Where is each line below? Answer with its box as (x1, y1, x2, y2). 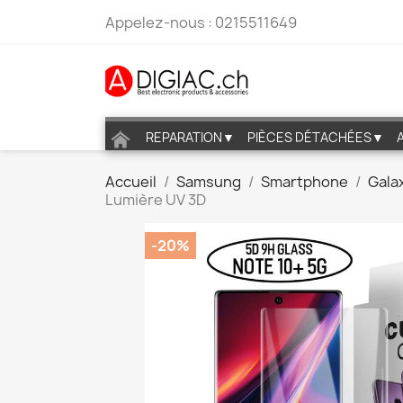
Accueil (105, 172, 157, 192)
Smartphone (261, 172, 348, 192)
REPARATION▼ (146, 129, 235, 146)
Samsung (176, 172, 241, 192)
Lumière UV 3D (105, 190, 206, 210)
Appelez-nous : (105, 13, 215, 32)
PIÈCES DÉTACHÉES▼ (247, 129, 384, 146)
